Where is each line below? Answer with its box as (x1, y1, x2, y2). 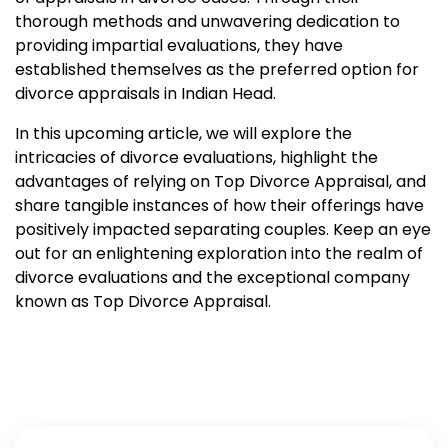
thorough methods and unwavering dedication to (15, 10, 400, 33)
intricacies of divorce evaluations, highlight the (15, 146, 378, 169)
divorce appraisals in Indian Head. (15, 82, 276, 105)
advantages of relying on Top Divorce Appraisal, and (15, 170, 426, 193)
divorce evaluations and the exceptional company (15, 266, 410, 289)
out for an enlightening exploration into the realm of (15, 242, 423, 265)
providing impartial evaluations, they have (15, 34, 343, 57)
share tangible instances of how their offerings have (15, 194, 424, 217)
